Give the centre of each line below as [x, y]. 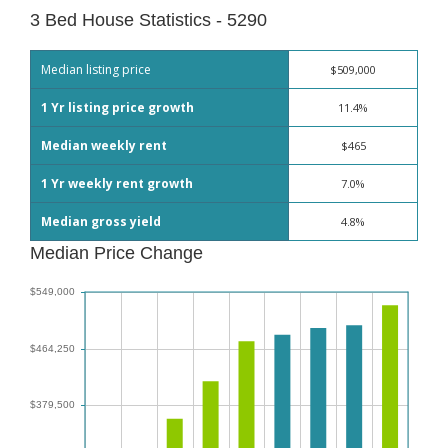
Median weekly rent [104, 145]
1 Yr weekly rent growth [117, 183]
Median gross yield [101, 221]
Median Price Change [116, 252]
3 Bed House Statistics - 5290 [148, 20]
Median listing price [96, 69]
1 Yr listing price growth [117, 107]
